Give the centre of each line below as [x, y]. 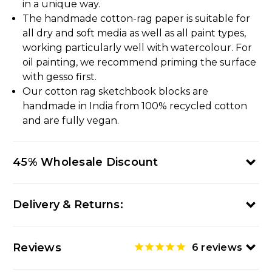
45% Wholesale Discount [86, 162]
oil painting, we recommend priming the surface [140, 63]
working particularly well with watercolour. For [138, 48]
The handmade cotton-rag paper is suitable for [137, 19]
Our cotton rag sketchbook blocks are [116, 92]
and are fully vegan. [71, 121]
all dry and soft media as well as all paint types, [134, 33]
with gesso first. [60, 77]
